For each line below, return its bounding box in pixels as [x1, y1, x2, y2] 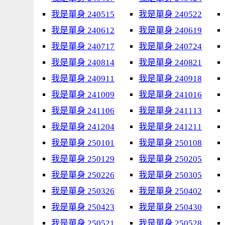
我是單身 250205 [139, 154, 202, 164]
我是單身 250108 [139, 138, 202, 148]
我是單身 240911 [51, 74, 115, 83]
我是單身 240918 [139, 74, 202, 83]
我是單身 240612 [51, 26, 115, 35]
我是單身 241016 [139, 90, 202, 99]
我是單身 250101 [51, 138, 115, 148]
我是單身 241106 [51, 106, 115, 116]
